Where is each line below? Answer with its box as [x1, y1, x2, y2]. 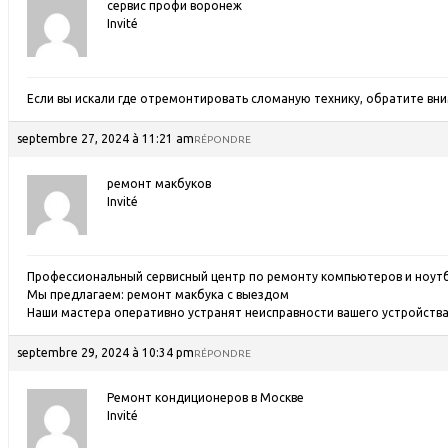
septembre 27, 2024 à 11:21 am [17, 132, 194, 145]
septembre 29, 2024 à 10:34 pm [17, 346, 194, 359]
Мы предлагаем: [27, 288, 127, 301]
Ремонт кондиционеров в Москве [107, 391, 304, 404]
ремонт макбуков [107, 177, 211, 190]
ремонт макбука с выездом [127, 288, 289, 301]
